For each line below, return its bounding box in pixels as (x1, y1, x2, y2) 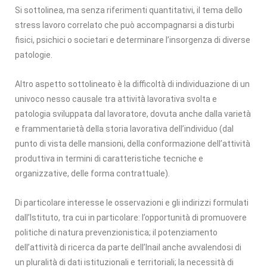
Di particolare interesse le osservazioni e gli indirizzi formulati (15, 197, 249, 207)
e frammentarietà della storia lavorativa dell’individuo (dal (15, 123, 234, 133)
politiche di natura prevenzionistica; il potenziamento (15, 227, 218, 237)
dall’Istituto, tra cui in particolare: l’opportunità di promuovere (15, 212, 247, 222)
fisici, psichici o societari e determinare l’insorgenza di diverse (15, 35, 250, 45)
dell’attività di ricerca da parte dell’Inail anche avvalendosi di (15, 242, 241, 252)
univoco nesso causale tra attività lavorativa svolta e (15, 94, 217, 104)
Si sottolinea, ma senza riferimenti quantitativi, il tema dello (15, 5, 243, 15)
